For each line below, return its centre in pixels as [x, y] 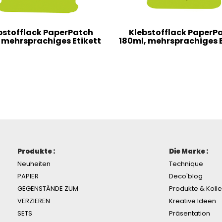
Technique [186, 164]
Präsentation [190, 213]
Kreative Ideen [193, 201]
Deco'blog [186, 176]
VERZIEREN [34, 201]
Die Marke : [189, 151]
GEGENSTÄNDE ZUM [48, 188]
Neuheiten [34, 164]
